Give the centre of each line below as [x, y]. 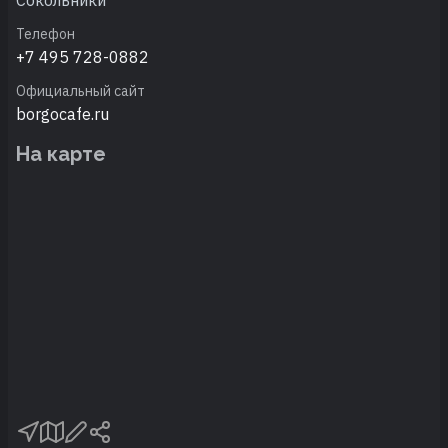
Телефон [45, 33]
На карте [61, 153]
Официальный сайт [80, 90]
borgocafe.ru [62, 113]
